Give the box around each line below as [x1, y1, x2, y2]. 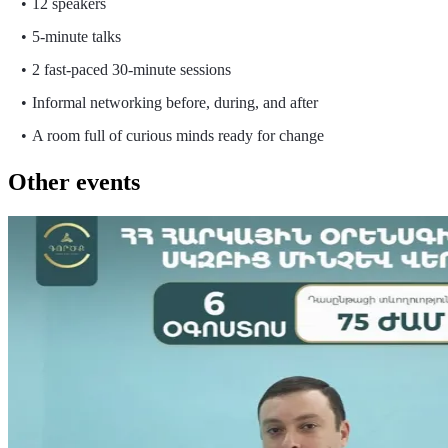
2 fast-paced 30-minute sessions [31, 60, 231, 78]
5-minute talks [31, 27, 121, 45]
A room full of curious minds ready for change [31, 126, 324, 144]
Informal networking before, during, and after [31, 93, 318, 111]
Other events [8, 168, 140, 195]
